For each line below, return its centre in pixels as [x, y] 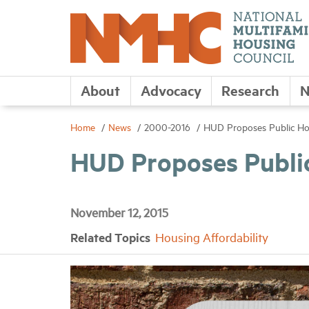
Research [251, 90]
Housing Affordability [212, 237]
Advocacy [171, 90]
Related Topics [112, 237]
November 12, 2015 [119, 212]
